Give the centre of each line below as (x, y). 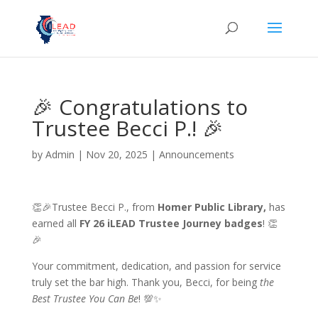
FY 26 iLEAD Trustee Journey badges (171, 223)
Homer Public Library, (213, 207)
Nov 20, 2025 (116, 154)
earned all (55, 223)
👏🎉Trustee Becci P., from (94, 207)
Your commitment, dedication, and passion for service (156, 266)
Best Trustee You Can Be (85, 298)
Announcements (196, 154)
